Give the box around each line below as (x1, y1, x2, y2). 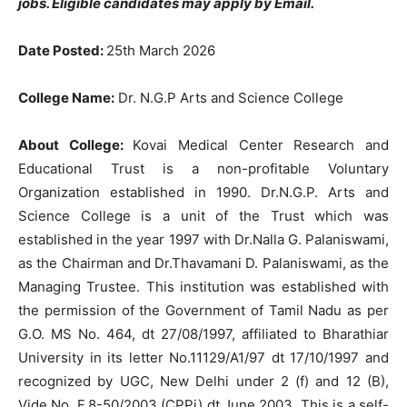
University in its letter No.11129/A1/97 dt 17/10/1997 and (18, 349, 389, 366)
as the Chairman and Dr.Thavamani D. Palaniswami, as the (18, 254, 389, 272)
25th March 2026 (106, 42, 215, 59)
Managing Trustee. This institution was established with (18, 278, 389, 295)
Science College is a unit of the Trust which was (18, 207, 389, 224)
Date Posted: (18, 42, 106, 59)
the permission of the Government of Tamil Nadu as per (18, 302, 389, 319)
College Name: (18, 89, 114, 106)
